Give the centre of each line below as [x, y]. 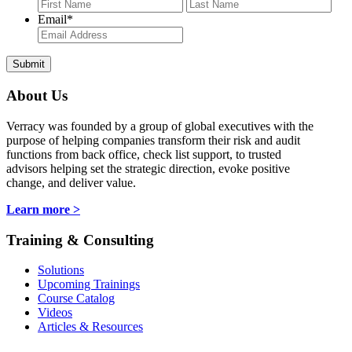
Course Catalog [76, 299]
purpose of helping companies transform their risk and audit [153, 140]
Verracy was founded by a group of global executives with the [160, 126]
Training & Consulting [80, 240]
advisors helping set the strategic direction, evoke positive [148, 168]
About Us [37, 96]
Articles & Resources [90, 327]
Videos [55, 313]
